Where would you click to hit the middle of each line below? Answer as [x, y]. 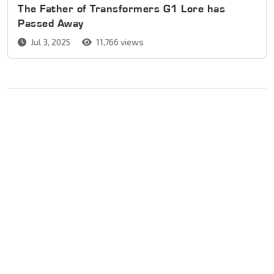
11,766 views [119, 42]
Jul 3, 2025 [50, 42]
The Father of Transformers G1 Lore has [121, 9]
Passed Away [51, 23]
